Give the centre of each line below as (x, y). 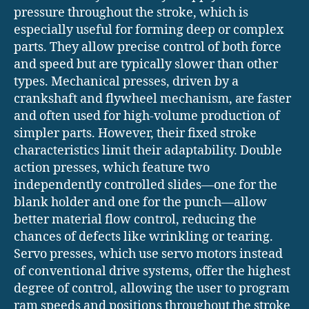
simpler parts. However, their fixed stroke (135, 133)
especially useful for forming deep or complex (149, 30)
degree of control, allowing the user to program (152, 288)
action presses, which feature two (112, 168)
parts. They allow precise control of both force (148, 47)
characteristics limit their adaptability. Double (148, 150)
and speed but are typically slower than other (146, 64)
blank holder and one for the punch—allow (140, 202)
